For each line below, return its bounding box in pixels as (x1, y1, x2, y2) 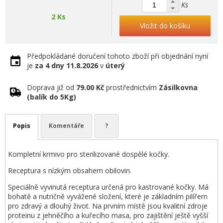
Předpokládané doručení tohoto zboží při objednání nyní (27, 51, 208, 61)
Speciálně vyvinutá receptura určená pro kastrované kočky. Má (8, 182, 209, 192)
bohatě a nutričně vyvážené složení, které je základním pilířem (8, 192, 208, 201)
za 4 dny (35, 61, 64, 70)
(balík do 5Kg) (27, 92, 76, 102)
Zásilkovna (159, 83, 198, 92)
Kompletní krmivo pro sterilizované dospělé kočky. (8, 149, 169, 159)
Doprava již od (27, 83, 76, 92)
